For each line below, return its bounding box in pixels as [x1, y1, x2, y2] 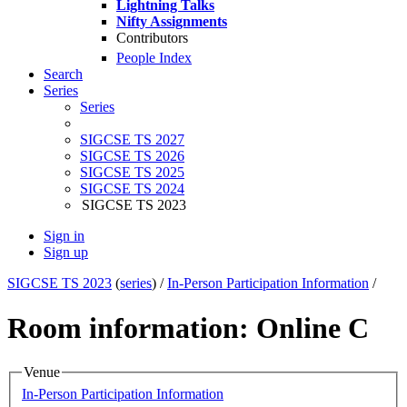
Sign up [44, 244, 88, 261]
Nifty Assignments [116, 14, 227, 29]
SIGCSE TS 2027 [80, 132, 184, 148]
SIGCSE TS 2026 [80, 148, 184, 164]
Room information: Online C [7, 311, 369, 344]
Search [44, 66, 83, 83]
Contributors [116, 30, 188, 45]
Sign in [44, 228, 84, 244]
